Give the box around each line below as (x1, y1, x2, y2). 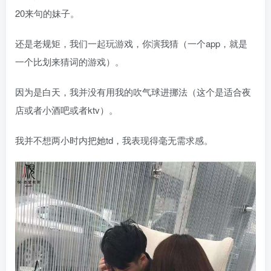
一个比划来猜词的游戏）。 (15, 54, 124, 68)
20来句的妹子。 (15, 6, 79, 19)
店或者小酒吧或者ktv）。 (15, 103, 118, 116)
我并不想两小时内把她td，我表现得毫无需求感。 (15, 133, 213, 146)
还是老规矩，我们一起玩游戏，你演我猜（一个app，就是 (15, 36, 247, 50)
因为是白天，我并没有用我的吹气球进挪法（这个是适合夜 (15, 85, 251, 98)
